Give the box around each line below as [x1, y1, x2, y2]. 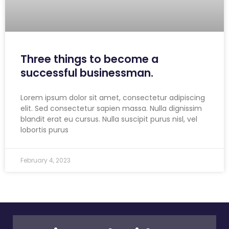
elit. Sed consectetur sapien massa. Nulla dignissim [20, 103, 202, 114]
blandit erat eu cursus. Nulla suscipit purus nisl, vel [20, 114, 197, 125]
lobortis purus [20, 125, 68, 135]
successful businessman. [20, 65, 153, 81]
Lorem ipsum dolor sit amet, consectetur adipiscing [20, 93, 205, 103]
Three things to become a [20, 52, 158, 67]
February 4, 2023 [20, 156, 71, 165]
